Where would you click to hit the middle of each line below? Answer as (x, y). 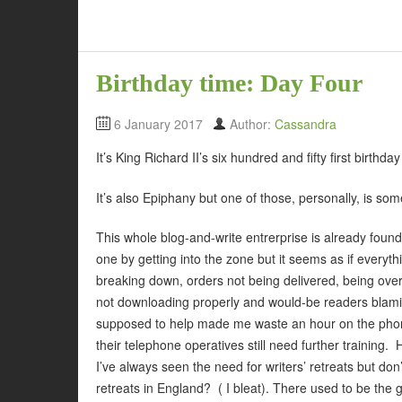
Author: (252, 124)
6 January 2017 (158, 124)
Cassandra (306, 124)
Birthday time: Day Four (229, 83)
